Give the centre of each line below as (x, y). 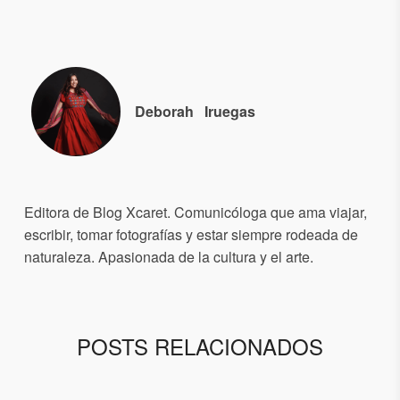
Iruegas (229, 112)
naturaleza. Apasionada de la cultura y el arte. (169, 256)
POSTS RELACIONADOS (200, 346)
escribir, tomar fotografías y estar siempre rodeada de (191, 234)
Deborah (164, 112)
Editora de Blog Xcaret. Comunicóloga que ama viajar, (196, 212)
